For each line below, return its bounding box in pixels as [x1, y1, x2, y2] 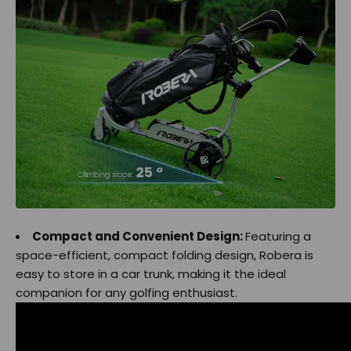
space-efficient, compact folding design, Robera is [16, 247, 313, 264]
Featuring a [245, 228, 311, 245]
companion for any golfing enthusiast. [16, 284, 237, 302]
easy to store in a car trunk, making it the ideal [16, 266, 286, 283]
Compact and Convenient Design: [32, 228, 245, 245]
